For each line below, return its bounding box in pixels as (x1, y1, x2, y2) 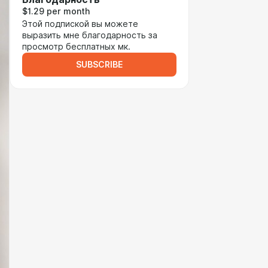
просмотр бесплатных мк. (22, 42, 130, 51)
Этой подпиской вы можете (22, 19, 138, 29)
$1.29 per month (22, 7, 90, 16)
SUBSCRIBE (76, 60, 123, 69)
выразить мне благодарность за (22, 31, 157, 40)
